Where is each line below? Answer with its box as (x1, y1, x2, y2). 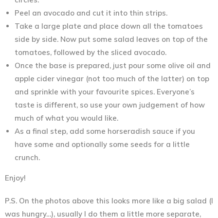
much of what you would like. (15, 113, 118, 123)
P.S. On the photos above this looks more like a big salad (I (5, 196, 213, 205)
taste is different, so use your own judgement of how (15, 100, 205, 109)
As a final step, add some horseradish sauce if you (15, 126, 195, 136)
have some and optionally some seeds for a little (15, 139, 190, 149)
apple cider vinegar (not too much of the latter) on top (15, 73, 209, 83)
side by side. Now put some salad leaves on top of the (15, 34, 208, 44)
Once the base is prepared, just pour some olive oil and (15, 60, 211, 70)
